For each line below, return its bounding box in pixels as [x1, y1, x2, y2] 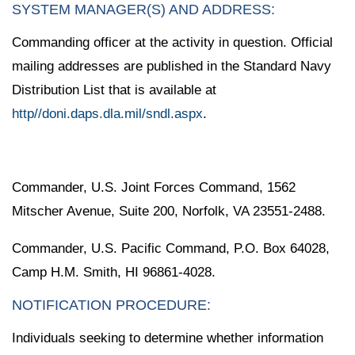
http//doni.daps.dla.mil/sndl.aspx [12, 105, 203, 121]
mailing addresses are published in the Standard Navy [12, 58, 331, 74]
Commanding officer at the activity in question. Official [12, 34, 333, 50]
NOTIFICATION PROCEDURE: [12, 296, 211, 313]
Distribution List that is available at [12, 82, 216, 97]
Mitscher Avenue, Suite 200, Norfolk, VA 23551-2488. [12, 204, 326, 219]
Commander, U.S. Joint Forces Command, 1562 [12, 180, 296, 196]
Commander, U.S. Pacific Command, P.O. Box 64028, [12, 240, 330, 256]
